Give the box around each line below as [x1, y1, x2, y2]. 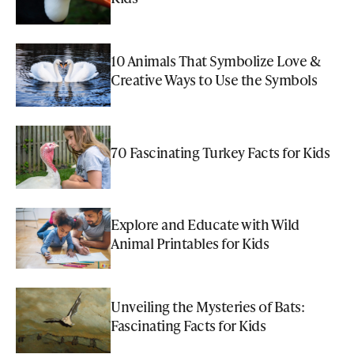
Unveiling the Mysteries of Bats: [111, 296, 304, 316]
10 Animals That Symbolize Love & [111, 51, 319, 71]
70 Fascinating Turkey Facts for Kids [111, 142, 330, 163]
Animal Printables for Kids [111, 232, 269, 253]
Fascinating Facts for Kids [111, 314, 265, 335]
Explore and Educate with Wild [111, 213, 299, 234]
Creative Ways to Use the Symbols [111, 70, 317, 90]
